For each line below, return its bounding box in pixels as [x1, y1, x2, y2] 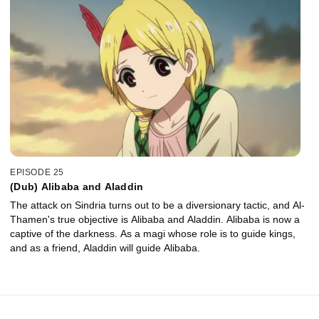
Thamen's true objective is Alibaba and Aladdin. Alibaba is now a [10, 213, 300, 225]
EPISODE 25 [10, 167, 64, 177]
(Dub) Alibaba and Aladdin [10, 180, 144, 192]
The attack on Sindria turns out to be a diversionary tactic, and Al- [10, 199, 305, 211]
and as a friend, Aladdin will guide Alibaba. [10, 241, 200, 253]
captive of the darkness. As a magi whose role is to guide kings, [10, 227, 296, 239]
